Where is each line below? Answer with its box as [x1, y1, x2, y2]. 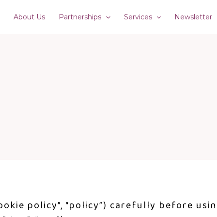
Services [124, 13, 152, 21]
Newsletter [174, 13, 212, 21]
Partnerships [59, 13, 102, 21]
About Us [14, 13, 46, 21]
